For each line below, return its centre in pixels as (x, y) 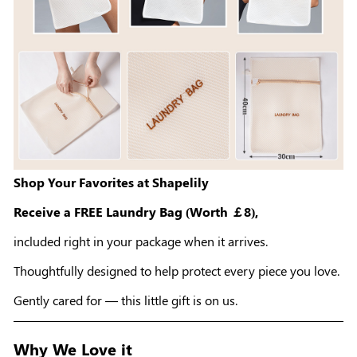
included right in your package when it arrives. (141, 241)
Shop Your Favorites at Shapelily (111, 182)
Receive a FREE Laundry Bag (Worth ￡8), (136, 211)
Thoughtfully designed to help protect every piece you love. (177, 270)
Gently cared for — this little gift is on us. (126, 300)
